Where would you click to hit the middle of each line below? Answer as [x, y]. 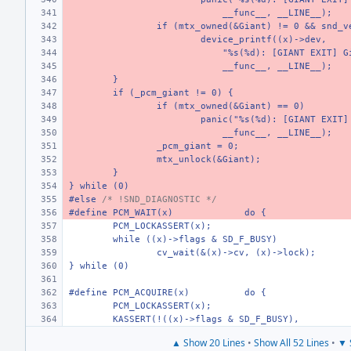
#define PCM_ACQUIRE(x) [129, 293]
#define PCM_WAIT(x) [121, 213]
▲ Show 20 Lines [208, 343]
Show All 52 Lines [291, 343]
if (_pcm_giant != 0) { [173, 93]
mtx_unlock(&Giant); [209, 159]
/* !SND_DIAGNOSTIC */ [159, 199]
